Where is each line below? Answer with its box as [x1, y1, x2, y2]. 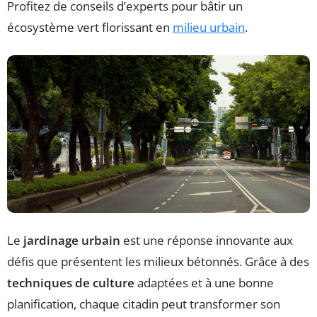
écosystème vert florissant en [7, 18, 173, 35]
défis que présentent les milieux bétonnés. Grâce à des [7, 253, 309, 270]
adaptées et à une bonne [134, 275, 274, 292]
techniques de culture [7, 275, 134, 292]
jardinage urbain [23, 232, 120, 249]
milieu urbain [173, 18, 245, 35]
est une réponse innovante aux [120, 232, 293, 249]
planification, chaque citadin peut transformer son [7, 296, 280, 313]
